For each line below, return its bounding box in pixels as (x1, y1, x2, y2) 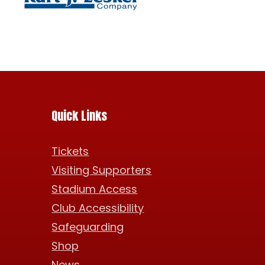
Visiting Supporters (51, 163, 152, 178)
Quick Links (51, 106, 108, 125)
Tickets (51, 144, 89, 159)
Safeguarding (51, 219, 124, 235)
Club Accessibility (51, 201, 144, 216)
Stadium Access (51, 182, 138, 197)
